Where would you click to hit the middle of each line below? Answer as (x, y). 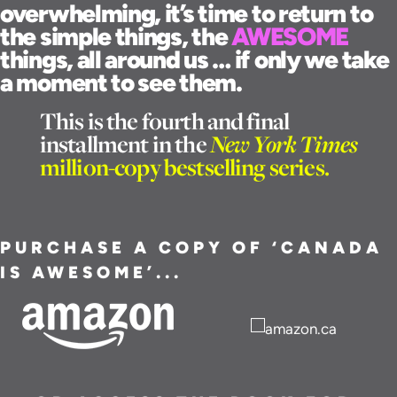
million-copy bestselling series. (184, 167)
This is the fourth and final (164, 121)
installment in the (125, 144)
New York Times (284, 144)
